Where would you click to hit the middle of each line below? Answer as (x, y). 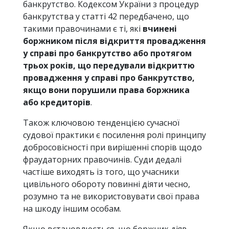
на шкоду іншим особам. (72, 209)
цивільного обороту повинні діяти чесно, (107, 184)
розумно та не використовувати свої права (111, 197)
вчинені (160, 29)
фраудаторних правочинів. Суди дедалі (102, 160)
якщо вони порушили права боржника (106, 90)
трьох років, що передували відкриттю (109, 66)
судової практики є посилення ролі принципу (114, 135)
